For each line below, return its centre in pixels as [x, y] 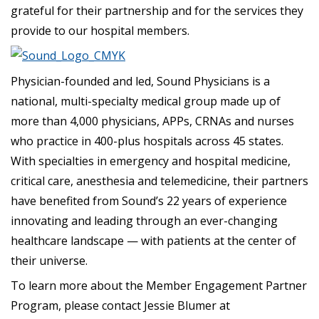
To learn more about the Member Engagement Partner [159, 286]
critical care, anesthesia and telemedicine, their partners [159, 181]
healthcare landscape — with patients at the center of [153, 240]
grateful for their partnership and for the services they [157, 10]
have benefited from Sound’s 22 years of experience [149, 200]
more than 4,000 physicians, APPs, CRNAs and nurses [152, 121]
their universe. [49, 260]
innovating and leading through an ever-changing [144, 220]
